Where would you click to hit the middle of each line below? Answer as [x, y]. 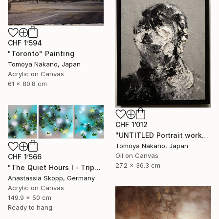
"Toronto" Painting [41, 53]
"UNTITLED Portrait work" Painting [205, 135]
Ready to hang [30, 207]
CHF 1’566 [25, 156]
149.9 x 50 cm [30, 197]
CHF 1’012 [132, 124]
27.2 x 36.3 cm [138, 165]
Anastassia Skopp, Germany [51, 178]
